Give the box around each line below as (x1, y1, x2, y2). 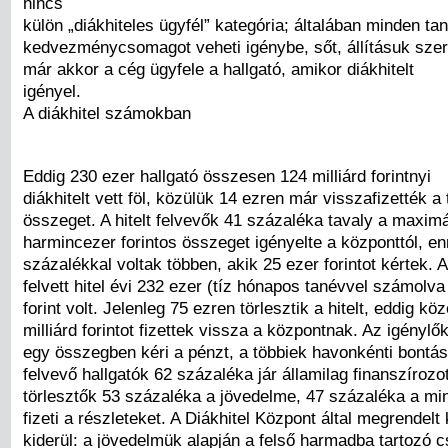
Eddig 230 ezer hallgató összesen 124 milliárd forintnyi (23, 166, 431, 187)
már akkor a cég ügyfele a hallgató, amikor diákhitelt (23, 58, 414, 79)
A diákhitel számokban (23, 102, 191, 123)
